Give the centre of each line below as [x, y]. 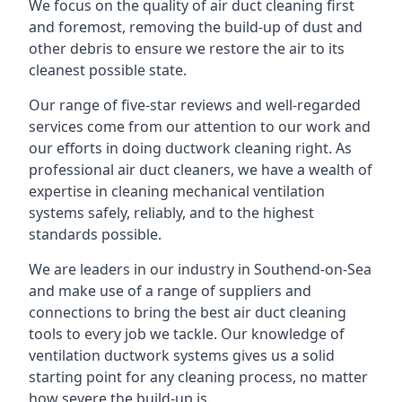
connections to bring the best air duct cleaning [188, 312]
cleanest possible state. [108, 70]
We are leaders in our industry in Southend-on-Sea [200, 269]
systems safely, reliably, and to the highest [171, 213]
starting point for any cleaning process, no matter [198, 377]
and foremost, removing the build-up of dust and [196, 27]
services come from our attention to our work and [200, 127]
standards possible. [95, 234]
